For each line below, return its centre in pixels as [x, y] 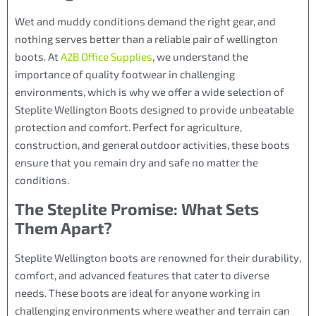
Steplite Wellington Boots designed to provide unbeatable [154, 110]
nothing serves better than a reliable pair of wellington [146, 39]
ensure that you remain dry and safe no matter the [136, 163]
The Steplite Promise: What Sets [137, 208]
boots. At [38, 57]
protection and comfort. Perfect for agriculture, [128, 127]
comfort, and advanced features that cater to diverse [142, 275]
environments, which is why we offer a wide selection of [150, 92]
